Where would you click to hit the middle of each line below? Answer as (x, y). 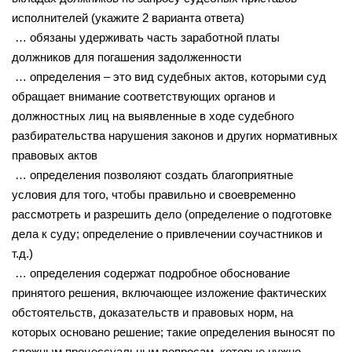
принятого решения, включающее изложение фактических (169, 292)
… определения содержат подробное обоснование (151, 273)
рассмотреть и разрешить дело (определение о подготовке (172, 214)
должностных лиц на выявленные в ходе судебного (153, 115)
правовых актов (55, 155)
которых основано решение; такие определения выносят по (173, 332)
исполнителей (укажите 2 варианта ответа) (128, 17)
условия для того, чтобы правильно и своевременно (154, 194)
